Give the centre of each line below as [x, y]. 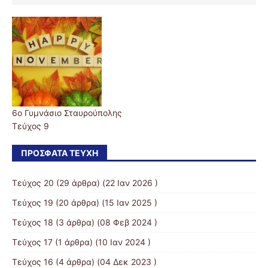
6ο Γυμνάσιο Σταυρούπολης [67, 112]
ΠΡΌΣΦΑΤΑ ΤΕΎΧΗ [60, 153]
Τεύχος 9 [31, 126]
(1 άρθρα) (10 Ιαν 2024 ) [102, 242]
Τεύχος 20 [33, 182]
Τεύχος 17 [32, 242]
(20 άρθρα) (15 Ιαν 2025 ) [105, 202]
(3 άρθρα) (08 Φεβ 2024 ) [105, 222]
